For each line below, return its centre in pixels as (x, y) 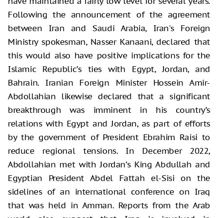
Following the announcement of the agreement (109, 14)
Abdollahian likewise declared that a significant (109, 96)
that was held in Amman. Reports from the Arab (109, 205)
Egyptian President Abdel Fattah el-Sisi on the (109, 178)
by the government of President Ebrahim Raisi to (109, 137)
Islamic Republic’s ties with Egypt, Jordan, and (109, 69)
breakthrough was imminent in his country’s (109, 110)
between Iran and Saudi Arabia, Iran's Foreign (109, 28)
